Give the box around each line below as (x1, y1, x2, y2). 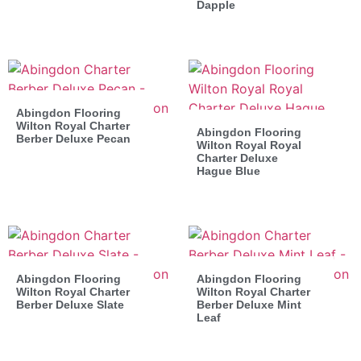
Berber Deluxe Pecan (16, 131, 131, 145)
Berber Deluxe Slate (16, 297, 124, 311)
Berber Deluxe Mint (197, 297, 301, 311)
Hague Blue (197, 164, 260, 177)
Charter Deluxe (197, 151, 278, 164)
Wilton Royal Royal (197, 138, 301, 151)
